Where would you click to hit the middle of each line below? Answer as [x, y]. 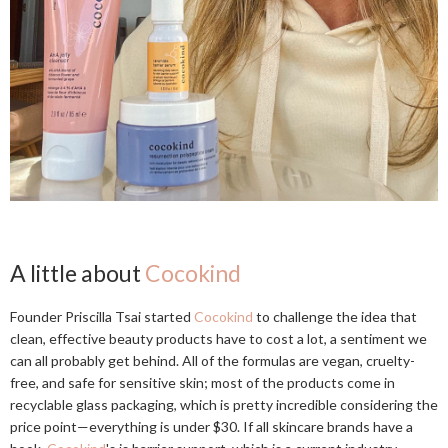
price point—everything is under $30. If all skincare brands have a [211, 426]
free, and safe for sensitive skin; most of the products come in [202, 382]
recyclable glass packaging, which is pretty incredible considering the [224, 404]
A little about [77, 273]
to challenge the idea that [335, 316]
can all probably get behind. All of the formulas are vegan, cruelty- [212, 360]
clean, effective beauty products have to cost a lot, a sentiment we [218, 338]
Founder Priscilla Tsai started [102, 316]
